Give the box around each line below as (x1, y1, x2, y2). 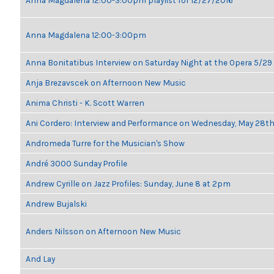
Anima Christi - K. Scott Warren (26, 98, 144, 108)
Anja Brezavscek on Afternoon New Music (26, 78, 186, 87)
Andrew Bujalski (26, 199, 87, 209)
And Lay (26, 254, 55, 264)
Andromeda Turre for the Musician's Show (26, 138, 185, 148)
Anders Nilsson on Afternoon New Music (26, 226, 181, 236)
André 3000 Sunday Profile (26, 158, 127, 168)
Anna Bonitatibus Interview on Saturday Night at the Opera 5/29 (26, 57, 272, 67)
